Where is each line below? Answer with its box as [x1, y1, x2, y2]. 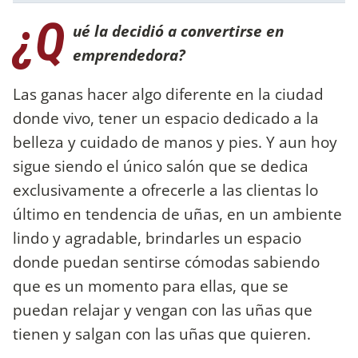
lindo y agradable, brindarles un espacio [13, 226, 301, 249]
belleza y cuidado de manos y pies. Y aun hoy [13, 130, 337, 153]
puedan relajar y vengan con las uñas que [13, 298, 312, 320]
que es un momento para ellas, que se [13, 274, 288, 296]
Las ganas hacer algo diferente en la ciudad [13, 82, 324, 105]
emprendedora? [73, 43, 185, 66]
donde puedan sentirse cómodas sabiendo [13, 250, 320, 272]
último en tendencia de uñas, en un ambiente [13, 202, 342, 225]
